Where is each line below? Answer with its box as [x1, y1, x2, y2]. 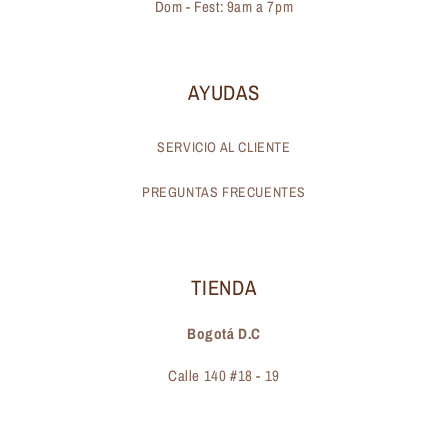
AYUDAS [188, 78, 260, 107]
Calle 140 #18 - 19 [168, 365, 280, 387]
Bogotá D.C [187, 323, 261, 345]
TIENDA [191, 273, 257, 302]
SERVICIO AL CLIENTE [157, 138, 291, 157]
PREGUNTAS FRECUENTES [142, 183, 306, 202]
